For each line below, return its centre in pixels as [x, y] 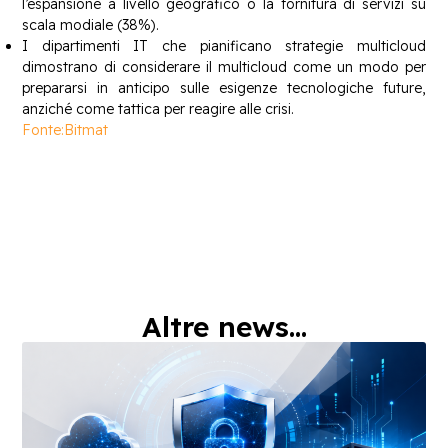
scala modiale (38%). [91, 25]
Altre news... [224, 327]
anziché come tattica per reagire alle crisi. [158, 109]
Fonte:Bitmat [65, 130]
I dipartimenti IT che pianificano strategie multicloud [224, 46]
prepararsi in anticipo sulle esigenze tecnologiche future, [224, 88]
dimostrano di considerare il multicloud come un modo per [224, 67]
